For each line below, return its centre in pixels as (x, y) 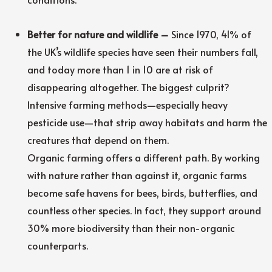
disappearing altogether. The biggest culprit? (129, 87)
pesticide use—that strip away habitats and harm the (148, 122)
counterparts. (58, 245)
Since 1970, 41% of (212, 34)
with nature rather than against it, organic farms (137, 175)
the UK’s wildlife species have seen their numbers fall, (143, 51)
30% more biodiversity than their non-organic (131, 227)
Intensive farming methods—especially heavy (128, 104)
